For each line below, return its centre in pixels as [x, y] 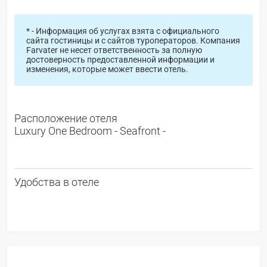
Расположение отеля [66, 118]
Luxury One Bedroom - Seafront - [90, 131]
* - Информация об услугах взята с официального [122, 31]
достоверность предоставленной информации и [120, 59]
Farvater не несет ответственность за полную [114, 50]
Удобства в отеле [57, 182]
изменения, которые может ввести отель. [107, 69]
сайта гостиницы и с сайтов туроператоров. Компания [133, 40]
